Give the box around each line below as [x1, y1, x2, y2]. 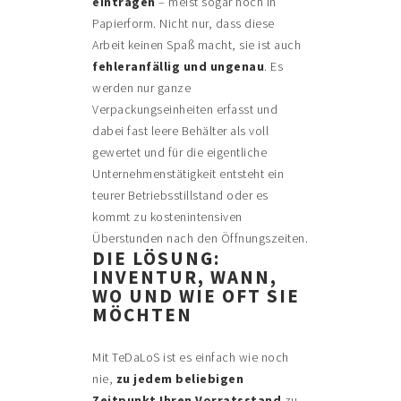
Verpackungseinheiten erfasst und [92, 101, 278, 118]
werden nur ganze [92, 80, 192, 97]
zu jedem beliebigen [115, 371, 244, 388]
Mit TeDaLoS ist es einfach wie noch [92, 349, 289, 366]
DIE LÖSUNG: [92, 246, 221, 271]
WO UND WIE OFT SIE [92, 284, 301, 309]
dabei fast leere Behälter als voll [92, 123, 269, 140]
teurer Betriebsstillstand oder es [92, 187, 269, 204]
